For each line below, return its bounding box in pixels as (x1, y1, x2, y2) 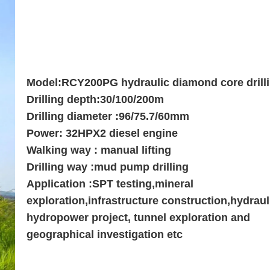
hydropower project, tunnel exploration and (27, 212, 250, 224)
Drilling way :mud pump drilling (27, 161, 189, 174)
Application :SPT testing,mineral (27, 178, 193, 190)
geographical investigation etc (27, 228, 183, 241)
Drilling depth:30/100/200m (27, 93, 164, 106)
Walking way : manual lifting (27, 144, 171, 157)
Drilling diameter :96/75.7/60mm (27, 110, 189, 123)
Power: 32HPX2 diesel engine (27, 127, 178, 140)
